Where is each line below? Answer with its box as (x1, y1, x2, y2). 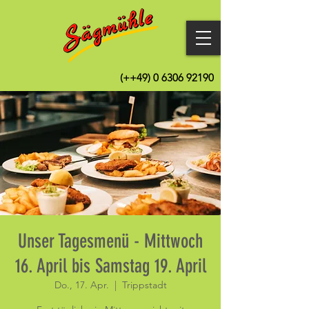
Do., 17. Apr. (54, 279, 109, 291)
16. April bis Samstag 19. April (14, 255, 206, 277)
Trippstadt (121, 279, 167, 291)
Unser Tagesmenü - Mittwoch (18, 230, 203, 252)
